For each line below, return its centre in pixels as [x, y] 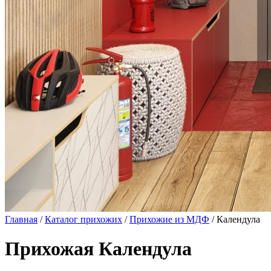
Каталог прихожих [83, 219]
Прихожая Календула [98, 249]
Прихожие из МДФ [169, 219]
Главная [21, 219]
